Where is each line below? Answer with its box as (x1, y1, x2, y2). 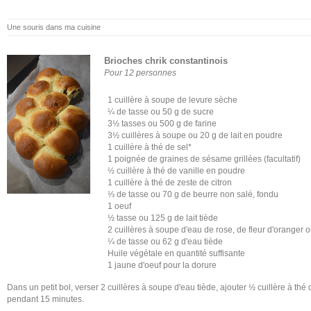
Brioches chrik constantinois (104, 56, 228, 66)
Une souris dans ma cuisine (7, 23, 101, 31)
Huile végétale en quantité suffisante (108, 249, 245, 258)
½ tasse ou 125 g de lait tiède (108, 213, 218, 223)
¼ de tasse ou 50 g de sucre (108, 107, 214, 117)
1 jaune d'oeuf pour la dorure (108, 260, 217, 270)
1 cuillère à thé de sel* (108, 142, 192, 152)
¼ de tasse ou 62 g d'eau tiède (108, 237, 223, 246)
